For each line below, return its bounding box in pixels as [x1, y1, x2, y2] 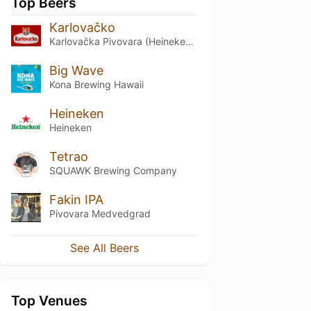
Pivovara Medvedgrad [49, 207, 151, 219]
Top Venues [11, 292, 87, 310]
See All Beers [69, 241, 139, 255]
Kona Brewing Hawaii [49, 78, 144, 90]
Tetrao [49, 149, 88, 164]
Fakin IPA [49, 192, 103, 207]
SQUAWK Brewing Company [49, 164, 177, 176]
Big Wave [49, 62, 103, 78]
